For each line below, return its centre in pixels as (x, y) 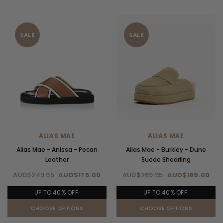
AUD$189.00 (188, 175)
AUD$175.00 (80, 175)
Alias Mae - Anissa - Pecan (57, 150)
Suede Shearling (166, 160)
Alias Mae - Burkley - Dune (166, 150)
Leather (57, 160)
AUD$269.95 (143, 175)
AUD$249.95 (34, 175)
